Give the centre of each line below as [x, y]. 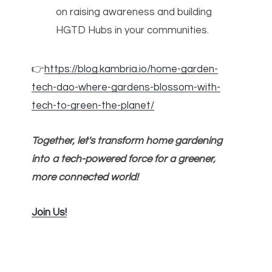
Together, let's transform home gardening [127, 141]
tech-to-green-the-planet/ [93, 106]
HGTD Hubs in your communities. [133, 30]
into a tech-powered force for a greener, [124, 159]
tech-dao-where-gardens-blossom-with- [126, 87]
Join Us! [49, 213]
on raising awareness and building [134, 12]
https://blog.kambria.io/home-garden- [131, 69]
